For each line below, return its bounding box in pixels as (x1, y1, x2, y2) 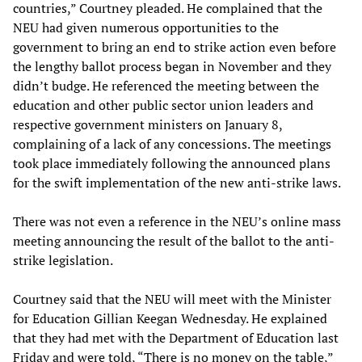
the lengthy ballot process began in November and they (13, 57, 331, 75)
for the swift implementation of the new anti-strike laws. (13, 174, 341, 192)
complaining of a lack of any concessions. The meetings (13, 135, 331, 153)
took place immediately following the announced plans (13, 154, 330, 172)
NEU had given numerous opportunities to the (13, 19, 279, 36)
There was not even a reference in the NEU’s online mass (13, 213, 341, 230)
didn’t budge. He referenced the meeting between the (13, 77, 319, 95)
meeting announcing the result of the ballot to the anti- (13, 232, 335, 250)
